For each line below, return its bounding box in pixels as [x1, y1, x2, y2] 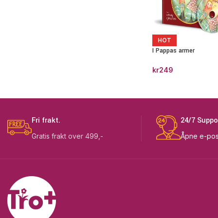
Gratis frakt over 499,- [32, 131, 103, 140]
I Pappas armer [152, 46, 195, 55]
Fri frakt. [32, 115, 60, 126]
